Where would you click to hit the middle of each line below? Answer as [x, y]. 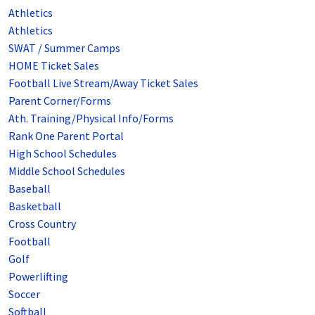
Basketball [35, 206]
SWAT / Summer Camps [64, 47]
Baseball [30, 188]
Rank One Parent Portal [66, 135]
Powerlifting [38, 276]
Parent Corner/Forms [60, 100]
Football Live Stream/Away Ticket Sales [103, 83]
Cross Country [42, 223]
